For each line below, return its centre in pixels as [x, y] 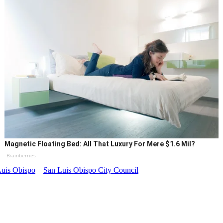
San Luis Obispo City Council [91, 170]
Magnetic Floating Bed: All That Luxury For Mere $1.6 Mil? [100, 144]
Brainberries [21, 156]
